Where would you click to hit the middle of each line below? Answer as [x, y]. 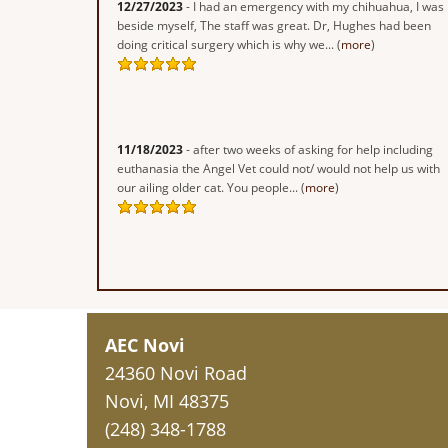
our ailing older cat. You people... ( [211, 187]
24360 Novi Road [176, 372]
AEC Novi [145, 344]
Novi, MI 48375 [167, 400]
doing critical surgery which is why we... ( [229, 44]
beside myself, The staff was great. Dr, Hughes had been [274, 25]
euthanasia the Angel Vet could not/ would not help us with [278, 168]
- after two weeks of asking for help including [308, 149]
